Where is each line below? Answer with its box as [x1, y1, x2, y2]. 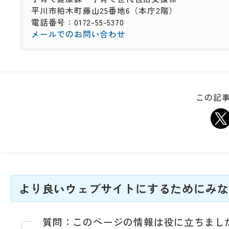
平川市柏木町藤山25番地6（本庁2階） [31, 5, 178, 16]
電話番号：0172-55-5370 [31, 16, 124, 28]
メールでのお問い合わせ [31, 28, 126, 40]
